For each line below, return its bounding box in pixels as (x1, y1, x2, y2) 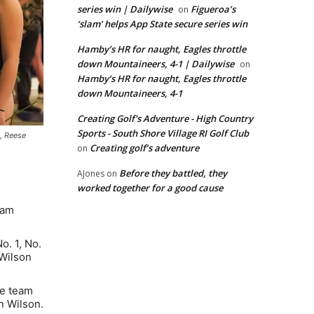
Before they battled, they (119, 167, 227, 180)
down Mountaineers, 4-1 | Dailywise (77, 57, 234, 71)
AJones (77, 168, 104, 180)
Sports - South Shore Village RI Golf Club (77, 127, 249, 140)
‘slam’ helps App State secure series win (77, 18, 247, 31)
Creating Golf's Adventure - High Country (77, 112, 253, 125)
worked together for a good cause (77, 182, 223, 195)
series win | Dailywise (77, 3, 172, 16)
